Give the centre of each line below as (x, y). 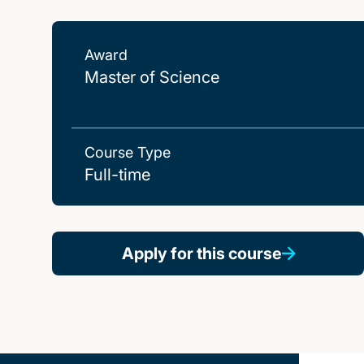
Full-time (117, 175)
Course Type (128, 152)
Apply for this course (201, 253)
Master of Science (152, 77)
